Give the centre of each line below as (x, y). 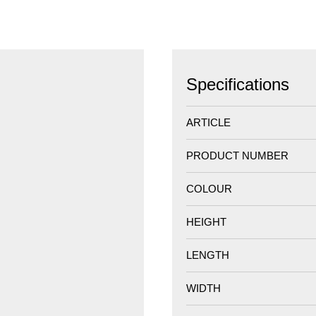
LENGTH (208, 255)
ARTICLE (208, 122)
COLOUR (209, 188)
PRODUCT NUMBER (237, 155)
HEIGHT (206, 221)
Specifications (238, 84)
